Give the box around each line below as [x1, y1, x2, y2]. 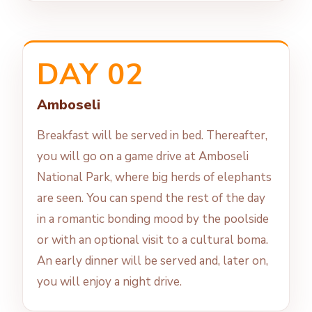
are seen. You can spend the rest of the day [37, 190, 265, 207]
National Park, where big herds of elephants [37, 169, 272, 186]
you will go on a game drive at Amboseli [37, 148, 249, 165]
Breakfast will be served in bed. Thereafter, [37, 127, 267, 144]
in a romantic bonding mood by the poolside [37, 211, 269, 228]
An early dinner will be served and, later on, [37, 253, 268, 270]
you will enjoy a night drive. [37, 274, 182, 290]
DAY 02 [37, 55, 144, 95]
